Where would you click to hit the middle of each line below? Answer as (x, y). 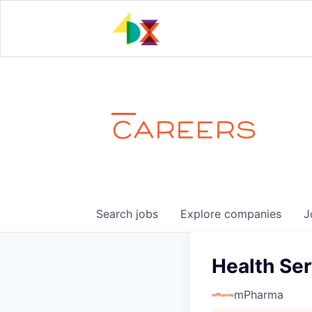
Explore (202, 214)
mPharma (259, 295)
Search (116, 214)
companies (253, 214)
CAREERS (185, 130)
